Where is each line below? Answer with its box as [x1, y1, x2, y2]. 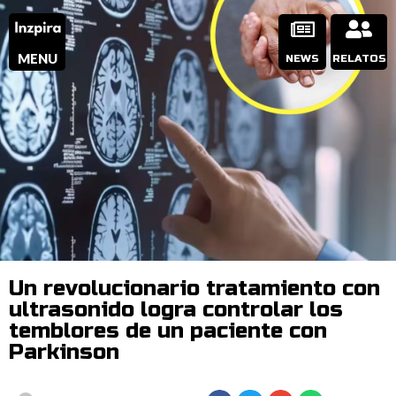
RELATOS [331, 52, 386, 65]
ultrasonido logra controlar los [9, 297, 343, 323]
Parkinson [9, 339, 119, 365]
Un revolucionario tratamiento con [9, 276, 380, 301]
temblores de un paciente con [9, 318, 327, 344]
